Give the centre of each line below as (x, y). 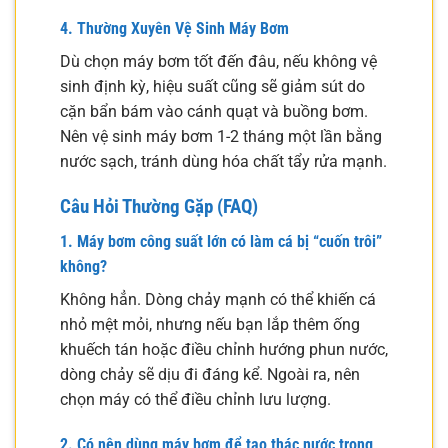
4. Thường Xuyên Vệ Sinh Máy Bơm (174, 29)
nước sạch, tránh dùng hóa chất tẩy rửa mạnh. (223, 162)
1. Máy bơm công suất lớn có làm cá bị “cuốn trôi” (221, 241)
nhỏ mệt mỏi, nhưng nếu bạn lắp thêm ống (210, 324)
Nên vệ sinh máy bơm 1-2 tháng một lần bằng (221, 137)
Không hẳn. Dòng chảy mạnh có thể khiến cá (218, 299)
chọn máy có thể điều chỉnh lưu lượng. (195, 399)
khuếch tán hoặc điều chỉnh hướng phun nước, (224, 349)
